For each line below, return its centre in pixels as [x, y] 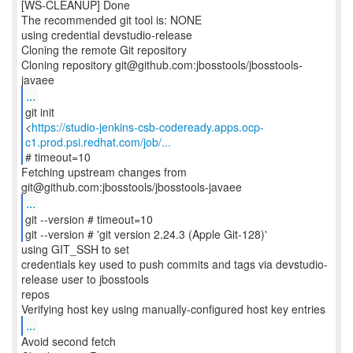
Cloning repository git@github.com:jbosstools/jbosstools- [162, 65]
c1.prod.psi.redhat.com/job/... [98, 142]
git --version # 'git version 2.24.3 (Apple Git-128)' [146, 234]
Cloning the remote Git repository [104, 50]
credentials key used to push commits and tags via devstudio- [175, 264]
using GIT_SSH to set [75, 249]
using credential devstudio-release [107, 35]
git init [39, 112]
